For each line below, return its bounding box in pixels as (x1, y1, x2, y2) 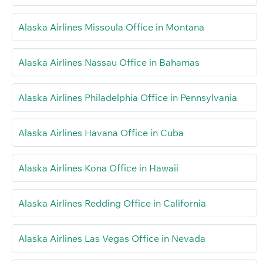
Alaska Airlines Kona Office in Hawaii (18, 162, 178, 174)
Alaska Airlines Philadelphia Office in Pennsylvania (18, 92, 237, 104)
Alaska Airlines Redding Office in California (18, 197, 206, 210)
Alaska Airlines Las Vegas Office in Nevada (18, 232, 205, 245)
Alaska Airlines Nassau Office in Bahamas (18, 56, 200, 69)
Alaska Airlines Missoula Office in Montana (18, 21, 204, 33)
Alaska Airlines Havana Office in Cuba (18, 127, 184, 139)
